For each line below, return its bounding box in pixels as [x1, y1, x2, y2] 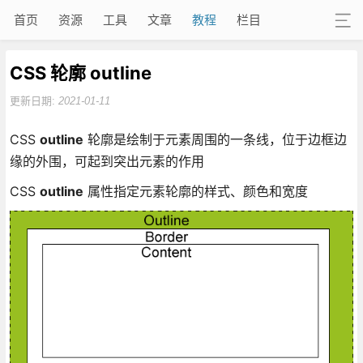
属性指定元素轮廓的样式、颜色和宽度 [83, 182, 308, 199]
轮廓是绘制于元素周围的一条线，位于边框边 [83, 130, 347, 147]
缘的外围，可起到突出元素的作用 [9, 152, 204, 169]
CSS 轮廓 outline [9, 62, 152, 83]
